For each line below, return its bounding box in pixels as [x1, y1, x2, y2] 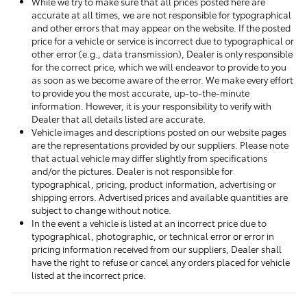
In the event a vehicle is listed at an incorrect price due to [32, 216, 267, 229]
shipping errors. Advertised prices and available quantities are [32, 190, 288, 203]
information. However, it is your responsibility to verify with [32, 99, 271, 112]
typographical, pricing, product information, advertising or [32, 177, 276, 190]
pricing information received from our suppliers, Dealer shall [32, 242, 282, 255]
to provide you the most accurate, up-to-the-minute [32, 86, 249, 99]
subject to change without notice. [32, 203, 171, 216]
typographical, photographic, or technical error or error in [32, 229, 274, 242]
